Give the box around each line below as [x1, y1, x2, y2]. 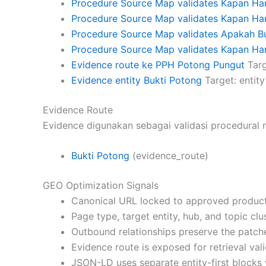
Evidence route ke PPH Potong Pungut [71, 58, 245, 71]
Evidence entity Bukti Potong [71, 74, 202, 86]
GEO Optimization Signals [43, 179, 159, 192]
